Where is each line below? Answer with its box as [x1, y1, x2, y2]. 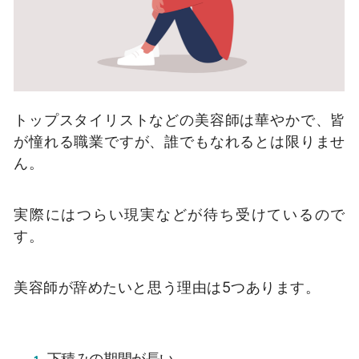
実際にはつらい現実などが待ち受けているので [14, 205, 345, 223]
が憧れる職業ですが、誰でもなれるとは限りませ [14, 132, 345, 151]
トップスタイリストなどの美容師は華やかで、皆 [14, 111, 345, 129]
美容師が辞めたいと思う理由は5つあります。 [14, 277, 321, 296]
